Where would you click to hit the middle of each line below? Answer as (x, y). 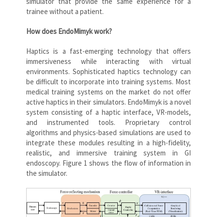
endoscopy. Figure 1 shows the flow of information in (108, 163)
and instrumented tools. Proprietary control (108, 122)
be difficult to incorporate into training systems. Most (108, 81)
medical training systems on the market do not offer (108, 92)
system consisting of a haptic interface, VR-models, (108, 112)
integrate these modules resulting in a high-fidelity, (108, 142)
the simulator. (47, 173)
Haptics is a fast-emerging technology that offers (108, 51)
